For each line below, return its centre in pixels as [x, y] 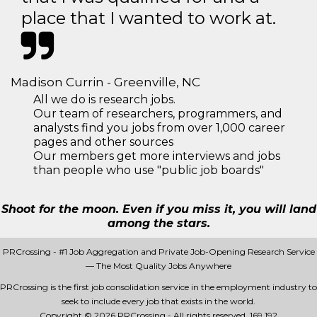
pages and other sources [103, 142]
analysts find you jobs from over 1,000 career [159, 128]
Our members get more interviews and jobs [157, 156]
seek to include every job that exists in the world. [158, 301]
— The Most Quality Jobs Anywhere [158, 266]
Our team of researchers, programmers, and [158, 114]
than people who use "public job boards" [149, 170]
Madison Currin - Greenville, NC [105, 82]
